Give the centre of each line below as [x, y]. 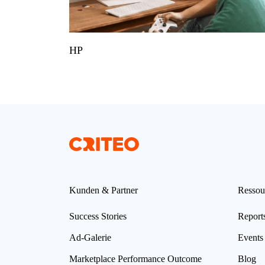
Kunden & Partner [104, 190]
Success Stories [98, 216]
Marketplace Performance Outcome [135, 258]
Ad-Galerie [90, 237]
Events [251, 237]
